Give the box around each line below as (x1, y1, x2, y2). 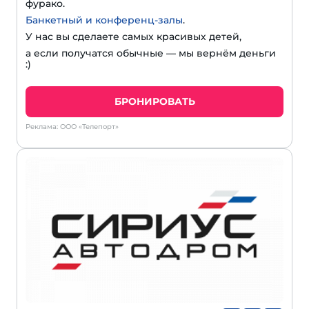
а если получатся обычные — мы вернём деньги (26, 47, 276, 60)
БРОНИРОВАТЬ (114, 95, 195, 108)
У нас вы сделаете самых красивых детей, (26, 30, 241, 43)
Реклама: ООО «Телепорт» (26, 122, 119, 132)
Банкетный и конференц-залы (26, 14, 183, 27)
